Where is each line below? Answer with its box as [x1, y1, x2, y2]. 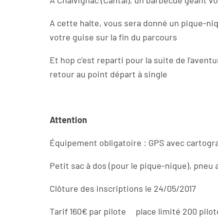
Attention [50, 114, 87, 125]
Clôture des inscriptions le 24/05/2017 [50, 183, 200, 194]
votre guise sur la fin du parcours [50, 32, 181, 42]
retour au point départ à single [50, 69, 167, 79]
